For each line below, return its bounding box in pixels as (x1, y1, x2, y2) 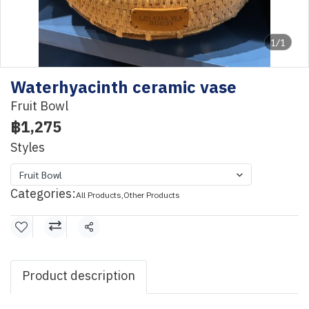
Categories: (10, 184, 76, 205)
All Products (76, 189, 121, 202)
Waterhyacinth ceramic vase (10, 74, 237, 102)
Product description (22, 266, 135, 287)
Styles (10, 138, 45, 159)
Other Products (123, 189, 180, 202)
